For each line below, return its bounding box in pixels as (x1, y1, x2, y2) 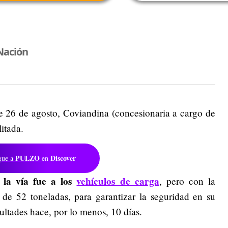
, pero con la (159, 174, 216, 187)
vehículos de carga (76, 174, 159, 188)
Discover (50, 152, 76, 163)
